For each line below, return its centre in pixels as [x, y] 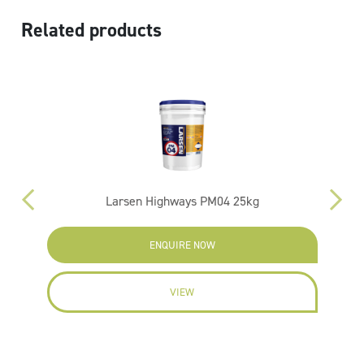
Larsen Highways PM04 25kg [182, 201]
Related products [92, 30]
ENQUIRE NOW [182, 245]
